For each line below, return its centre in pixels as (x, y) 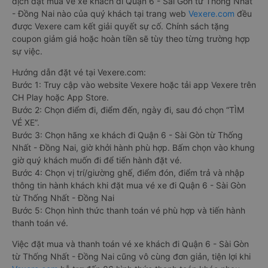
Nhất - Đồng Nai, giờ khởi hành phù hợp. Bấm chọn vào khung (133, 147)
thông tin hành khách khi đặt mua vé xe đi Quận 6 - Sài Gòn (129, 185)
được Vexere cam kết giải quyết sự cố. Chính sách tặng (121, 26)
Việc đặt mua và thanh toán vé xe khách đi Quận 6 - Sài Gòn (130, 244)
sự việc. (27, 51)
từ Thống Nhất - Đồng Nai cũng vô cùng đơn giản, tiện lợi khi (131, 256)
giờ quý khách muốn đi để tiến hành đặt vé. (97, 160)
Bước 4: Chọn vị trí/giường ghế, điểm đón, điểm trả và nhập (128, 173)
